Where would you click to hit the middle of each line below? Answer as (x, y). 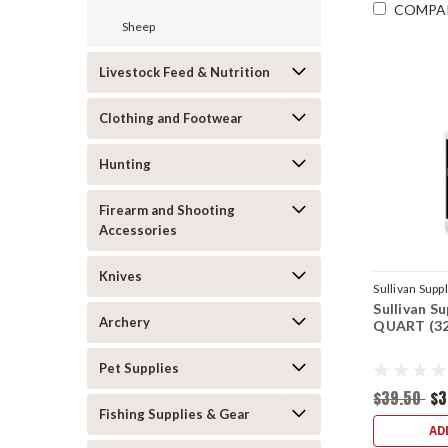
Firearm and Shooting (167, 210)
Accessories (138, 230)
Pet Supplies (139, 368)
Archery (124, 322)
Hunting (125, 164)
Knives (120, 276)
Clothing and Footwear (171, 118)
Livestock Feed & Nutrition (184, 72)
